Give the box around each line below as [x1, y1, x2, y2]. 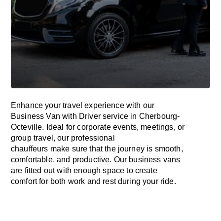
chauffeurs [11, 145, 50, 153]
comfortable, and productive [11, 155, 110, 164]
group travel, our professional [11, 134, 115, 142]
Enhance [11, 101, 43, 110]
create [135, 166, 157, 175]
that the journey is [89, 145, 155, 153]
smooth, [154, 145, 183, 153]
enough [74, 166, 101, 175]
